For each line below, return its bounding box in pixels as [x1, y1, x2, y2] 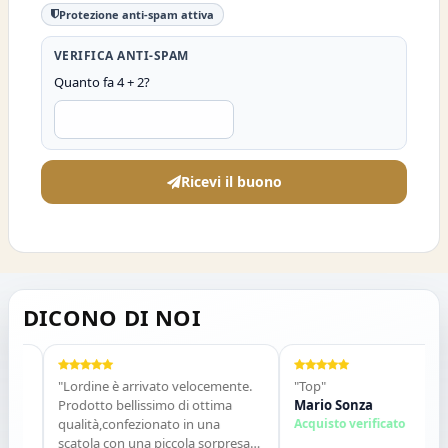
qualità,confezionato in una [35, 414, 198, 433]
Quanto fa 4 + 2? [54, 72, 150, 91]
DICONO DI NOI [23, 301, 201, 332]
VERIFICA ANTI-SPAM [54, 46, 189, 64]
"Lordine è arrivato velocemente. [35, 376, 230, 395]
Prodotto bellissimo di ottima [35, 395, 210, 414]
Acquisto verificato [271, 414, 383, 432]
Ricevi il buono [180, 172, 282, 192]
